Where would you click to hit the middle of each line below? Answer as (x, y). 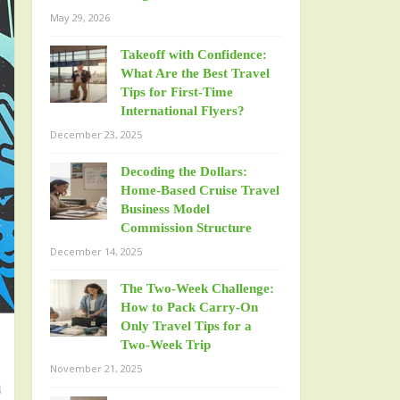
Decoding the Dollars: (184, 171)
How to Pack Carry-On (189, 307)
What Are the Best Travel (195, 73)
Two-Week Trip (166, 345)
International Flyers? (183, 111)
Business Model (165, 209)
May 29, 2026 (80, 17)
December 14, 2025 (96, 251)
